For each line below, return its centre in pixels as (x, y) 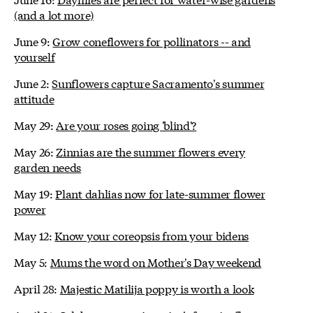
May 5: (32, 261)
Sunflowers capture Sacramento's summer (158, 82)
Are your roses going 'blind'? (126, 124)
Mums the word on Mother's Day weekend (155, 261)
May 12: (35, 235)
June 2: (33, 82)
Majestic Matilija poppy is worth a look (157, 288)
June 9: (34, 41)
